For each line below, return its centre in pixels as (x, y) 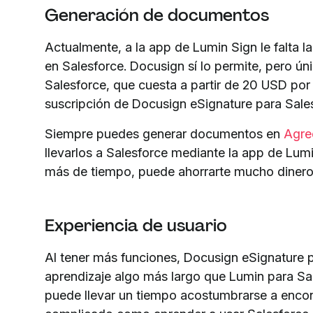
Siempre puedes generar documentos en (164, 133)
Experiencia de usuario (136, 225)
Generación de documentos (157, 15)
